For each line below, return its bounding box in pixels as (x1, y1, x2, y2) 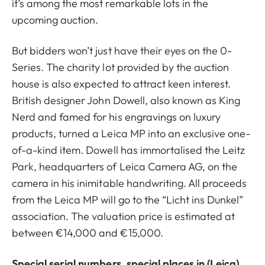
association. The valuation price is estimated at (12, 209, 235, 223)
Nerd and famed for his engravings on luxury (12, 110, 221, 124)
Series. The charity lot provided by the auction (12, 60, 230, 74)
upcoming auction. (12, 13, 99, 27)
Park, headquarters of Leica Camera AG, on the (12, 160, 238, 173)
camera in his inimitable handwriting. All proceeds (12, 176, 247, 190)
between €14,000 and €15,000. (12, 226, 163, 240)
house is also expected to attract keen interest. (12, 77, 231, 91)
